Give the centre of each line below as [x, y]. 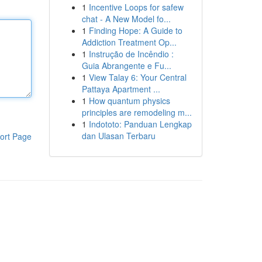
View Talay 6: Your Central [137, 77]
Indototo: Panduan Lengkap [140, 124]
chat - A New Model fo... [126, 19]
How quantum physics [129, 101]
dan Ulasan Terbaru [118, 136]
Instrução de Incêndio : [131, 54]
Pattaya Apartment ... [121, 89]
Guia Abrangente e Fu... [126, 65]
